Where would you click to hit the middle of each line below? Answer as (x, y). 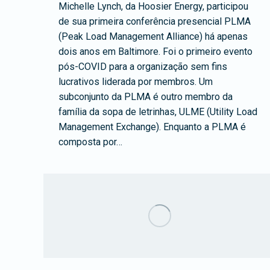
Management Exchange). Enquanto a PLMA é (152, 127)
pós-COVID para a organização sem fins (143, 67)
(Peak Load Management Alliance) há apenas (153, 37)
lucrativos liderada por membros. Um (136, 82)
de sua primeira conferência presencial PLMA (155, 22)
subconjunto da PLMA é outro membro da (146, 97)
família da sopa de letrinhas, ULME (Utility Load (158, 112)
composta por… (90, 142)
